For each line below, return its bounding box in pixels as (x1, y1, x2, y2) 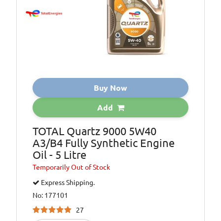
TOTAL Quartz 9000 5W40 (33, 124, 157, 137)
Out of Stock (71, 163, 110, 171)
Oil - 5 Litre (33, 148, 87, 161)
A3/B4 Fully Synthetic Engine (33, 136, 175, 149)
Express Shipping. (39, 178, 95, 186)
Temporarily (33, 163, 72, 171)
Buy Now (94, 83, 127, 92)
